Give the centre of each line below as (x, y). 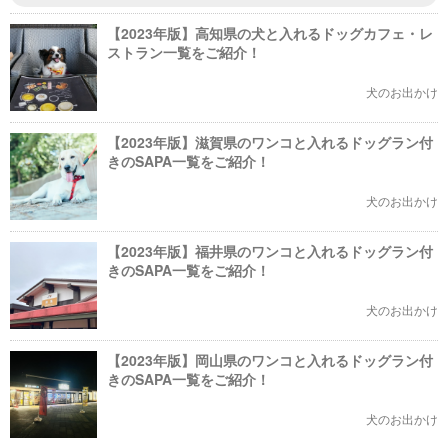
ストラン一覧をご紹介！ (184, 52)
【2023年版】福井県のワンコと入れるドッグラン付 (270, 251)
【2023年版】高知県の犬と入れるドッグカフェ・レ (270, 33)
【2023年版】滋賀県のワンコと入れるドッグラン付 (270, 142)
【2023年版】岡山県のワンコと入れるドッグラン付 (270, 360)
